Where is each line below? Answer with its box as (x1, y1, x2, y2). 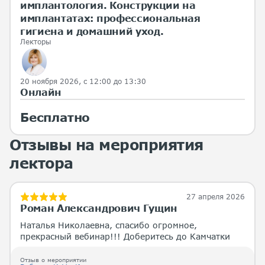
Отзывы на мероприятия (9, 135, 203, 153)
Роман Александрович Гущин (20, 202, 177, 214)
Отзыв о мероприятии (20, 256, 86, 263)
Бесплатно (20, 109, 91, 124)
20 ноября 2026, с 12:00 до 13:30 (20, 76, 146, 86)
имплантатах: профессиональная (20, 12, 201, 24)
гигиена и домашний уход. (20, 25, 164, 37)
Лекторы (20, 37, 51, 46)
